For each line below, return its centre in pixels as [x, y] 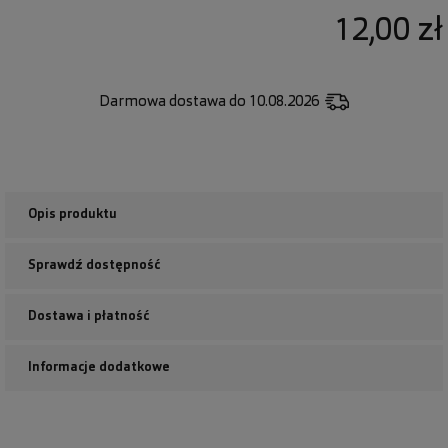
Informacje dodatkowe [99, 367]
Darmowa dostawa [164, 102]
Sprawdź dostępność [94, 265]
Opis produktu [72, 214]
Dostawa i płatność [88, 316]
